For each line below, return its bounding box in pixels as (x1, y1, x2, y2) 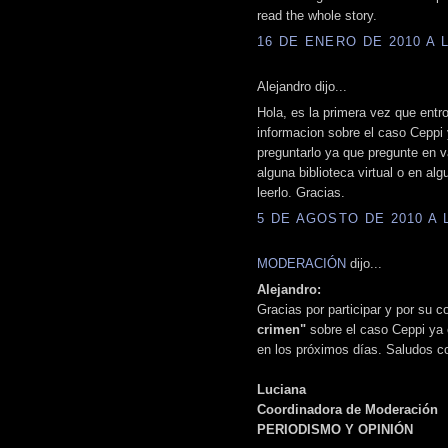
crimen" (257, 322, 306, 338)
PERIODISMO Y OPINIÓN (257, 422, 413, 438)
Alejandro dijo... (257, 78, 347, 94)
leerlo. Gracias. (257, 185, 345, 201)
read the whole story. (257, 8, 377, 24)
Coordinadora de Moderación (257, 402, 438, 418)
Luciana (257, 382, 306, 398)
